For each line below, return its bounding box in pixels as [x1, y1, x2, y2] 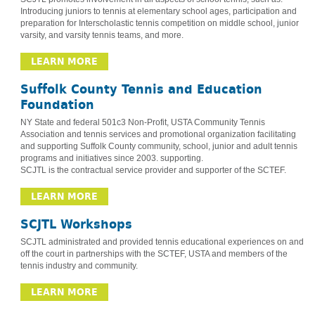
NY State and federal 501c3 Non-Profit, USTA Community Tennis [20, 117, 265, 128]
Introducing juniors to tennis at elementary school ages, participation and [20, 6, 297, 17]
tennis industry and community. [20, 261, 138, 271]
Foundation [20, 97, 94, 113]
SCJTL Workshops [20, 217, 132, 233]
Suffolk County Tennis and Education [20, 82, 262, 98]
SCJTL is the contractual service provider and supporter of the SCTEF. [20, 165, 286, 176]
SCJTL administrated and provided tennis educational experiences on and [20, 237, 304, 247]
